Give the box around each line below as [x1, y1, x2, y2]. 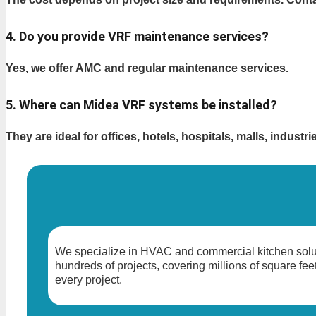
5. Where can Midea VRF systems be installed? [6, 97, 277, 112]
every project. [55, 274, 122, 286]
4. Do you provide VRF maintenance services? [6, 28, 269, 44]
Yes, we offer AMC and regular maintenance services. [6, 61, 288, 74]
